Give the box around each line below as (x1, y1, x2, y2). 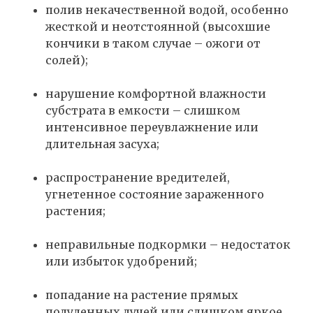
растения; (45, 204, 105, 219)
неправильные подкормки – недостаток (45, 238, 291, 252)
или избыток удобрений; (45, 254, 197, 269)
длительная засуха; (45, 137, 159, 152)
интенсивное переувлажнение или (45, 120, 259, 135)
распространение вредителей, (45, 170, 230, 185)
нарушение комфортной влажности (45, 87, 266, 101)
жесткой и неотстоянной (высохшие (45, 20, 270, 34)
